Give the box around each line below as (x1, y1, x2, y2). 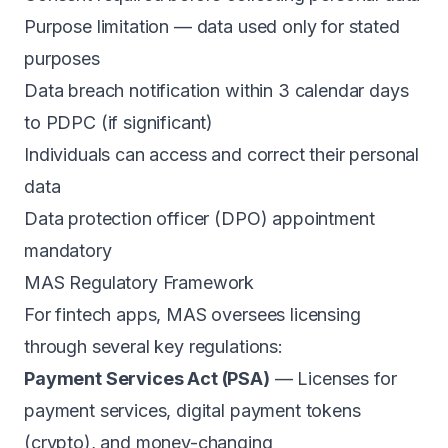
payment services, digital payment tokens (24, 400, 361, 421)
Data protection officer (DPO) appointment (24, 208, 375, 229)
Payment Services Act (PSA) (24, 368, 270, 389)
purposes (24, 48, 100, 69)
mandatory (24, 240, 112, 261)
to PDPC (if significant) (24, 112, 214, 133)
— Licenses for (269, 368, 397, 389)
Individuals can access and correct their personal (24, 144, 420, 165)
